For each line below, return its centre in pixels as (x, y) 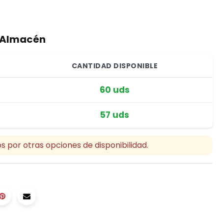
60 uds (115, 90)
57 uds (115, 115)
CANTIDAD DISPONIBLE (115, 66)
